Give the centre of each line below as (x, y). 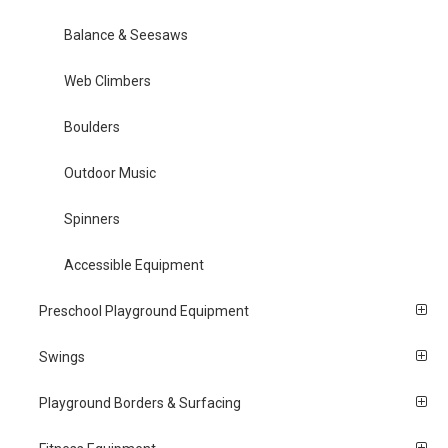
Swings (62, 356)
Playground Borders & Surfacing (140, 402)
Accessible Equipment (133, 264)
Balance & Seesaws (125, 34)
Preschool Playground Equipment (144, 310)
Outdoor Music (109, 172)
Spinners (91, 218)
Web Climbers (107, 80)
